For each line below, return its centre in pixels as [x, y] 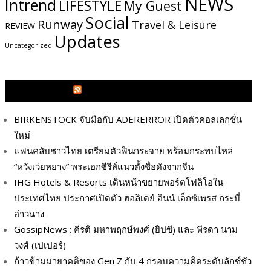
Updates [87, 41]
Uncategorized [28, 45]
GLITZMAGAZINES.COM [134, 91]
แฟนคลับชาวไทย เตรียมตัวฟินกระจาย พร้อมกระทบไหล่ [123, 150]
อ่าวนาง [29, 213]
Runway [60, 24]
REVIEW [20, 25]
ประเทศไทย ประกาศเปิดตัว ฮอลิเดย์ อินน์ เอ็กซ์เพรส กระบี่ [127, 198]
